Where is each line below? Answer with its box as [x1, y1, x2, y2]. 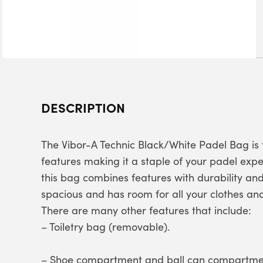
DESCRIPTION [41, 98, 125, 116]
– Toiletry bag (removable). [41, 220, 170, 234]
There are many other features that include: [41, 203, 251, 217]
